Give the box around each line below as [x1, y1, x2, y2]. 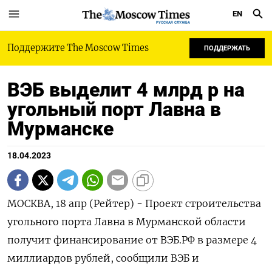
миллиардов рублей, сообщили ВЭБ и [7, 252, 199, 264]
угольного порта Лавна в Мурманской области [7, 216, 246, 228]
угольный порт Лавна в [7, 98, 221, 121]
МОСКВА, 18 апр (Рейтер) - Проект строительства [7, 197, 261, 209]
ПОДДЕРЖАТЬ [204, 44, 250, 52]
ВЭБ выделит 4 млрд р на [7, 78, 245, 101]
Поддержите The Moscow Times [7, 42, 149, 53]
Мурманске [7, 117, 114, 140]
